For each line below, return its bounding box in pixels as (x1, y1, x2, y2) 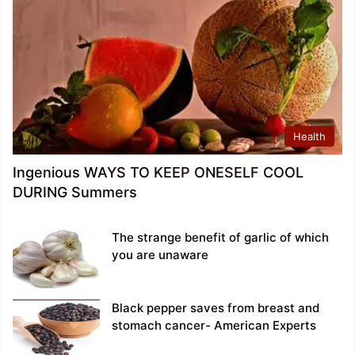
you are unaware (112, 246, 208, 262)
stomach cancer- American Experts (112, 317, 316, 333)
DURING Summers (13, 183, 137, 200)
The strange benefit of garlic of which (112, 229, 329, 245)
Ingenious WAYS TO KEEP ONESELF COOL (13, 163, 303, 181)
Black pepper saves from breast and (112, 300, 319, 315)
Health (293, 129, 326, 143)
